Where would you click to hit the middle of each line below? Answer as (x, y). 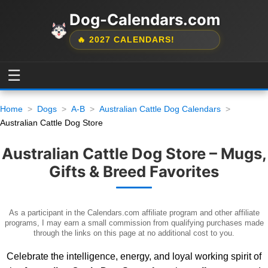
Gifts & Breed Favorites (134, 171)
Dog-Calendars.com (144, 19)
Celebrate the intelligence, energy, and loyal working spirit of (134, 256)
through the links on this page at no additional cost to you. (134, 233)
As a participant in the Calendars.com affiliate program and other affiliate (134, 213)
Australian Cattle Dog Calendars (160, 109)
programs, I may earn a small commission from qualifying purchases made (134, 223)
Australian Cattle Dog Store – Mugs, (134, 153)
